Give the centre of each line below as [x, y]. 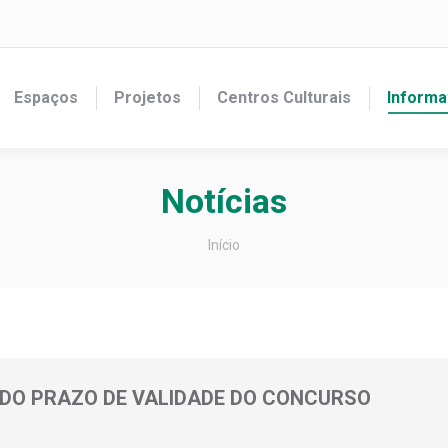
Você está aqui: [261, 235]
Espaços [46, 97]
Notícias [224, 201]
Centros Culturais [284, 97]
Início [224, 245]
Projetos [147, 97]
